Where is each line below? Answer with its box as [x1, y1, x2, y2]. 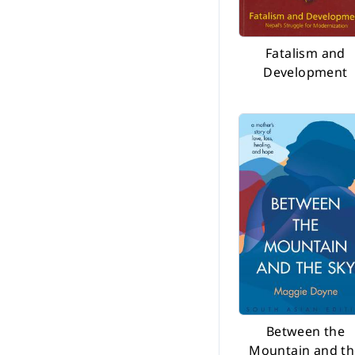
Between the [265, 323, 345, 340]
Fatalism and [265, 44, 345, 62]
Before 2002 [54, 2, 121, 17]
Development [263, 63, 348, 81]
